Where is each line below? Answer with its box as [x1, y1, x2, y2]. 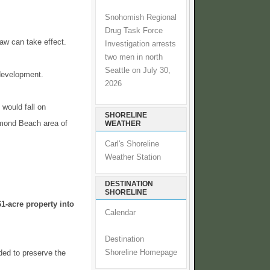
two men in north [105, 52, 163, 61]
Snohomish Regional [105, 13, 177, 22]
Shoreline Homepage [105, 248, 177, 257]
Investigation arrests [105, 39, 176, 48]
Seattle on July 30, [105, 66, 171, 75]
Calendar [105, 209, 136, 218]
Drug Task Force [105, 26, 163, 35]
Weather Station [105, 153, 161, 162]
